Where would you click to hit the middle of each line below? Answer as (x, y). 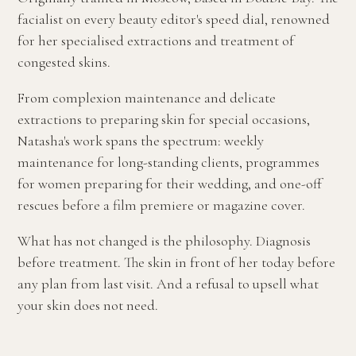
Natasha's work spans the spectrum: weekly (141, 141)
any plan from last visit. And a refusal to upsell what (168, 284)
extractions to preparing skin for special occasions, (164, 119)
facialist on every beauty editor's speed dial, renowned (174, 19)
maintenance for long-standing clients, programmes (168, 162)
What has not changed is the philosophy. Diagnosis (164, 241)
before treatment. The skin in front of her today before (176, 262)
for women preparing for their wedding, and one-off (170, 184)
